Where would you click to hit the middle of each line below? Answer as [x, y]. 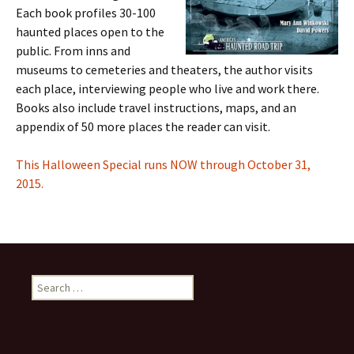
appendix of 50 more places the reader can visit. [143, 126]
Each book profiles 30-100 [86, 13]
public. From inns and [73, 51]
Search [47, 282]
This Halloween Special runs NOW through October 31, [163, 164]
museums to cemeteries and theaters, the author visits [164, 70]
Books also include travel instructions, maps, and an [156, 107]
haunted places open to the [90, 32]
